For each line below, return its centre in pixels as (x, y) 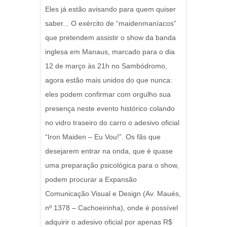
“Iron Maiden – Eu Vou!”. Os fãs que (103, 137)
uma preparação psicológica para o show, (112, 165)
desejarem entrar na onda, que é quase (109, 151)
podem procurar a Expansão (91, 179)
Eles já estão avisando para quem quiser (110, 9)
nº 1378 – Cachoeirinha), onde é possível (111, 208)
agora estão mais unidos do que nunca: (109, 80)
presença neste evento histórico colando (110, 108)
